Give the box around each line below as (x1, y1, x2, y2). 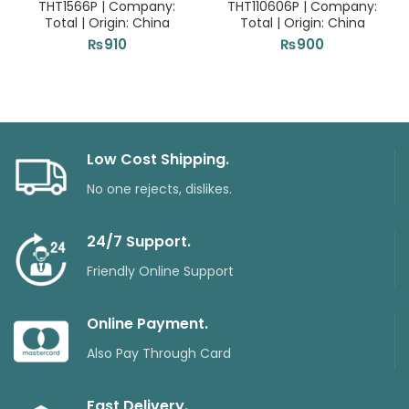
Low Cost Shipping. (87, 149, 229, 170)
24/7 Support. (87, 231, 191, 252)
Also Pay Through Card (87, 344, 231, 362)
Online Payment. (87, 313, 208, 334)
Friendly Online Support (87, 262, 234, 280)
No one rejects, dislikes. (87, 180, 232, 198)
